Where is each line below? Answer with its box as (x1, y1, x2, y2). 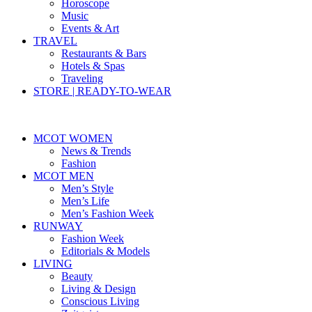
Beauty (61, 270, 93, 282)
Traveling (61, 72, 103, 84)
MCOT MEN (33, 170, 94, 182)
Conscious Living (61, 295, 139, 307)
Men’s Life (61, 195, 109, 207)
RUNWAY (33, 220, 83, 232)
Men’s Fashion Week (61, 208, 154, 219)
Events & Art (61, 22, 119, 34)
